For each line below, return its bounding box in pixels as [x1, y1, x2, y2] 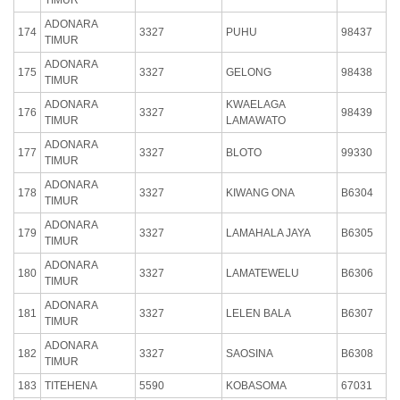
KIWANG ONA [226, 186, 295, 199]
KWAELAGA [226, 97, 286, 111]
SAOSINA [226, 346, 273, 360]
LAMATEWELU [226, 266, 299, 279]
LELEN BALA [226, 306, 291, 320]
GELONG [226, 65, 271, 79]
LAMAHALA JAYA [226, 226, 311, 239]
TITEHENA [45, 379, 97, 392]
